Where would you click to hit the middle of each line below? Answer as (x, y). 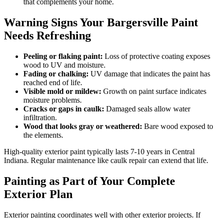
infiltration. (40, 118)
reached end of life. (53, 83)
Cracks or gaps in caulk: (64, 109)
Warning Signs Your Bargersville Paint (101, 23)
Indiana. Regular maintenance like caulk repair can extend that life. (106, 161)
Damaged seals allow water (147, 109)
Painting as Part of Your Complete (90, 181)
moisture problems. (53, 100)
